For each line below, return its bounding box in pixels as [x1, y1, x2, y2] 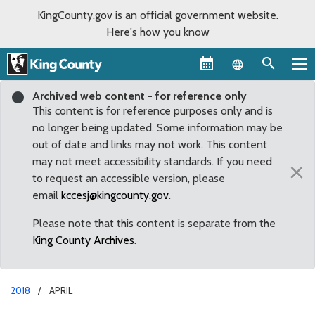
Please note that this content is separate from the [32, 216, 276, 230]
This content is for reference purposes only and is [32, 103, 273, 117]
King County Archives [32, 233, 134, 247]
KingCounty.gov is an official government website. [37, 8, 278, 22]
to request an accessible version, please [32, 171, 225, 185]
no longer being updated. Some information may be [32, 120, 283, 134]
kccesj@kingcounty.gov [61, 188, 169, 202]
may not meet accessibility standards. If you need [32, 154, 272, 168]
